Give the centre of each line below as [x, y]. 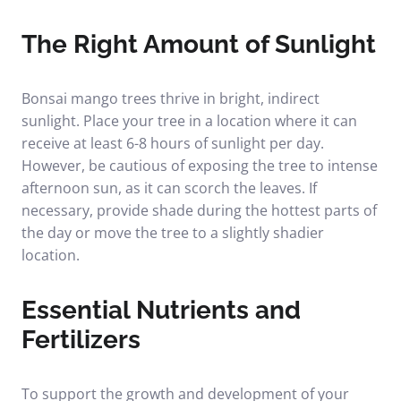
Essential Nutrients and [161, 310]
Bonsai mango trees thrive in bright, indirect [171, 98]
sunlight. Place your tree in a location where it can [189, 121]
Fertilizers [81, 340]
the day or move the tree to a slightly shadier [173, 233]
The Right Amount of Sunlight [199, 44]
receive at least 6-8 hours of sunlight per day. [173, 143]
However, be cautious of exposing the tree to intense [200, 166]
